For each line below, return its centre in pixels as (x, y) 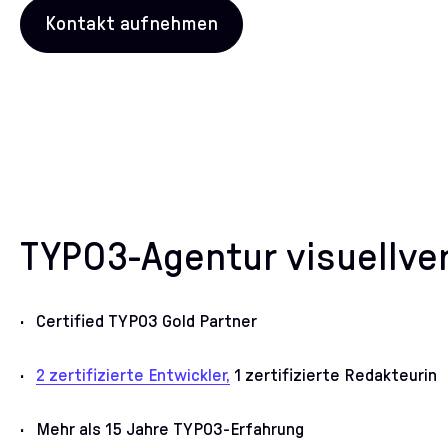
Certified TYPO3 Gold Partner (146, 322)
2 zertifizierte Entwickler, (133, 376)
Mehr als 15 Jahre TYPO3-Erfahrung (172, 430)
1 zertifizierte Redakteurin (333, 376)
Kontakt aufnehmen (131, 24)
